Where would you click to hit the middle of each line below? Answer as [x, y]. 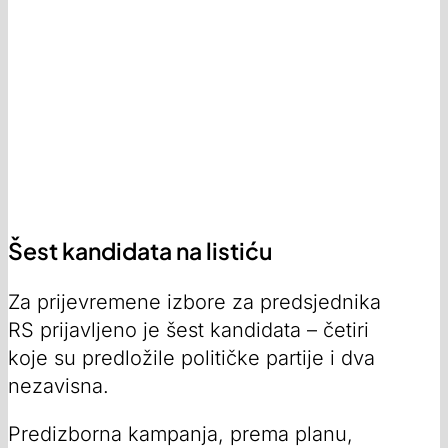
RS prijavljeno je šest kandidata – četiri [188, 330]
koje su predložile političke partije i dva [191, 358]
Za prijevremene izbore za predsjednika [194, 302]
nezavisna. [61, 386]
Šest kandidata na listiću [140, 251]
